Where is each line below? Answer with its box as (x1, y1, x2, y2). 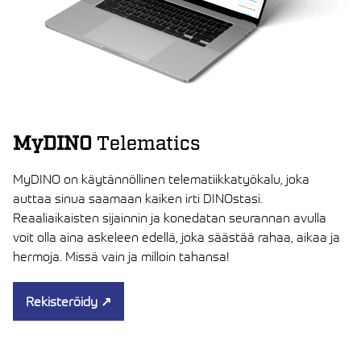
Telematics (97, 131, 201, 158)
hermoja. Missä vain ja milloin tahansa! (13, 248, 229, 265)
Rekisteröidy (26, 293, 98, 310)
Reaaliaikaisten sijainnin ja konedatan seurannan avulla (13, 210, 326, 226)
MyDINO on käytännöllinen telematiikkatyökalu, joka (13, 171, 309, 188)
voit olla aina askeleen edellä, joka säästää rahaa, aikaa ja (13, 229, 340, 246)
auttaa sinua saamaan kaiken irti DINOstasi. (13, 190, 263, 207)
